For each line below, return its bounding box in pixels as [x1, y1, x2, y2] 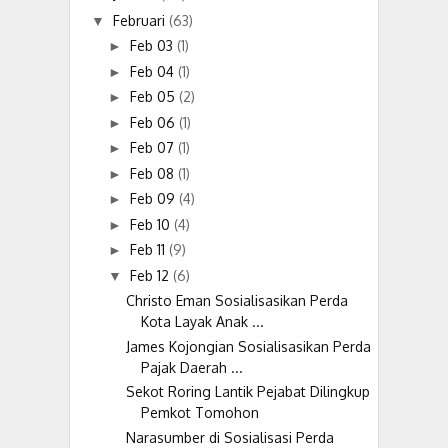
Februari [112, 11, 169, 29]
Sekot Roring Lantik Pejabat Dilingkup [125, 383, 370, 401]
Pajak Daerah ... [140, 358, 243, 376]
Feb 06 [129, 113, 179, 131]
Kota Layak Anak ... [140, 313, 264, 331]
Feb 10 [129, 215, 174, 233]
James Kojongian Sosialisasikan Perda [125, 337, 371, 355]
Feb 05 [129, 88, 179, 106]
